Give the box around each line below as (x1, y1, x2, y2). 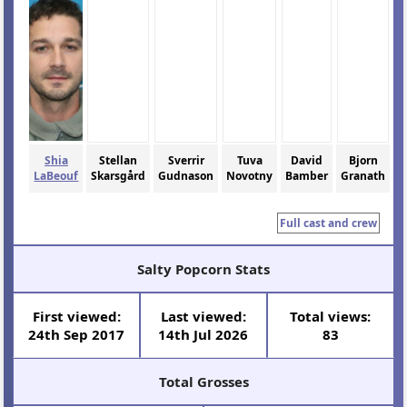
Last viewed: (160, 306, 246, 325)
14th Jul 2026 (158, 324, 249, 343)
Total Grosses (158, 372, 249, 391)
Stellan (99, 153, 138, 169)
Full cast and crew (279, 214, 377, 231)
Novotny (226, 168, 273, 184)
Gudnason (158, 168, 214, 184)
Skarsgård (91, 168, 146, 184)
